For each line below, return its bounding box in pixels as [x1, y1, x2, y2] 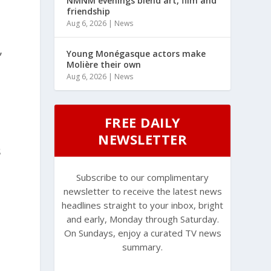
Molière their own [67, 58, 142, 70]
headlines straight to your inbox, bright [62, 198, 224, 211]
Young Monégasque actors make [67, 47, 206, 59]
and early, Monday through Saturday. [66, 212, 219, 225]
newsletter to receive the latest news [63, 184, 222, 197]
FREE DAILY [104, 113, 181, 131]
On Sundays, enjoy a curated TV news [64, 226, 221, 239]
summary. [122, 240, 163, 253]
